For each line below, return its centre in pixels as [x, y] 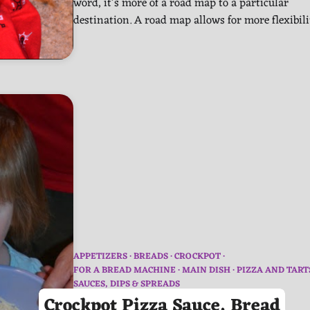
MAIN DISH [206, 270]
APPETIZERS [100, 256]
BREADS [151, 256]
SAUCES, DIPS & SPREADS [127, 284]
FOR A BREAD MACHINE [125, 270]
